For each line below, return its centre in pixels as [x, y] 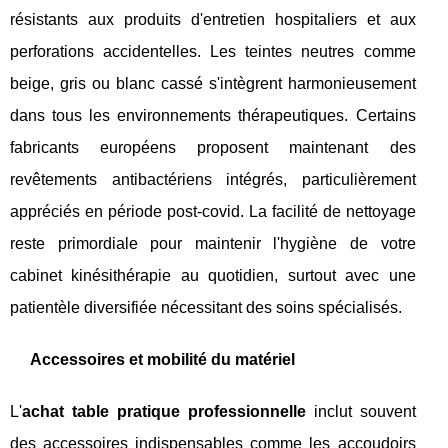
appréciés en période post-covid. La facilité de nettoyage [213, 211]
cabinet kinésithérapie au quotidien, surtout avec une [213, 275]
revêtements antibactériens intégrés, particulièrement [213, 179]
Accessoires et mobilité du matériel [162, 359]
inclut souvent [360, 411]
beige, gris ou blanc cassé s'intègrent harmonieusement [213, 83]
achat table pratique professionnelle [164, 411]
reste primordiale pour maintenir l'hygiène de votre [213, 243]
